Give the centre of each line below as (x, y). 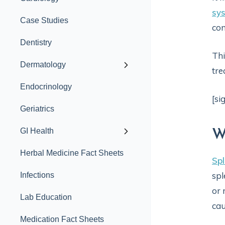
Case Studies (44, 20)
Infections (37, 175)
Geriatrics (37, 109)
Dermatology (43, 65)
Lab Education (46, 197)
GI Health (37, 131)
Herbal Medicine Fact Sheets (72, 153)
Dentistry (36, 42)
